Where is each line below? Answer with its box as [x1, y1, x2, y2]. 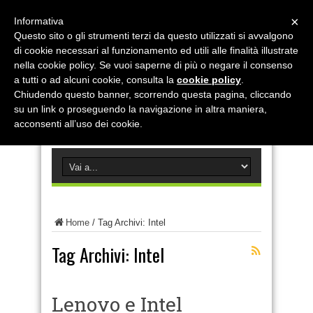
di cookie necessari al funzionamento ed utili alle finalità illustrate [14, 45, 298, 56]
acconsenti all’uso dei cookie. [14, 118, 143, 129]
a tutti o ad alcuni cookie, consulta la [14, 74, 177, 85]
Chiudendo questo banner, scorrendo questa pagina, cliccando [14, 89, 291, 100]
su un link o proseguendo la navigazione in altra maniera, [14, 103, 267, 115]
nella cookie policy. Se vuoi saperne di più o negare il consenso [14, 59, 293, 71]
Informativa [14, 15, 64, 27]
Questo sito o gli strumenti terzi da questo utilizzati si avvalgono [14, 30, 293, 41]
